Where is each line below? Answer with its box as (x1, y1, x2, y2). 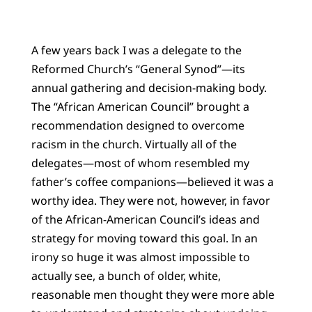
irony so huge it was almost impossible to (31, 249, 250, 265)
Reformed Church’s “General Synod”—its (31, 61, 245, 77)
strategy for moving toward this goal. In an (31, 230, 258, 246)
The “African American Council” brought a (31, 98, 249, 114)
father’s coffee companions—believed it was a (31, 173, 274, 189)
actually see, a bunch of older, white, (31, 267, 221, 283)
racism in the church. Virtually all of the (31, 136, 237, 152)
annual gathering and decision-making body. (31, 79, 267, 95)
